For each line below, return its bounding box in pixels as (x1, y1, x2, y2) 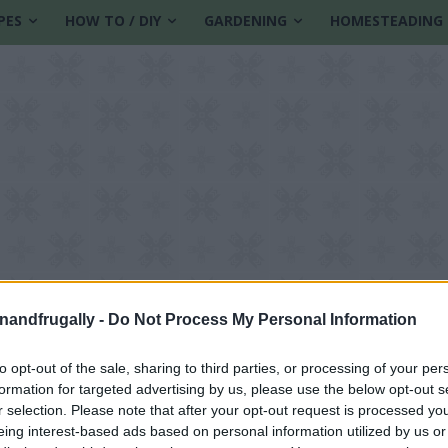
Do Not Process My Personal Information (108, 310, 417, 328)
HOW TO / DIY (64, 10, 161, 30)
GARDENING (203, 10, 287, 30)
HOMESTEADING (329, 10, 443, 30)
